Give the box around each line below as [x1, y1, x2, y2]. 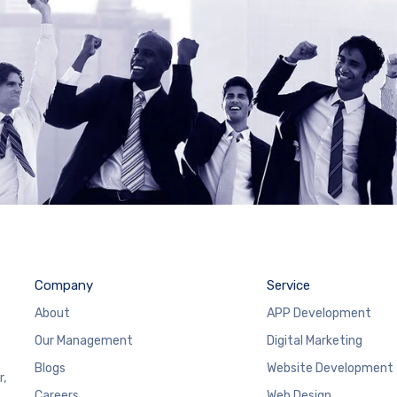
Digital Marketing [266, 332, 362, 348]
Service [266, 276, 310, 293]
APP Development [266, 305, 371, 321]
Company [35, 276, 93, 293]
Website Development [266, 360, 393, 376]
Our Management [35, 332, 133, 348]
